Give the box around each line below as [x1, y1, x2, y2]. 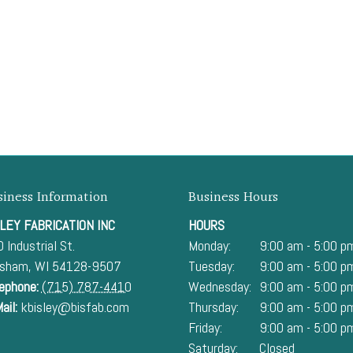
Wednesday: [188, 277, 251, 295]
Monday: [188, 236, 231, 255]
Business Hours [188, 186, 278, 209]
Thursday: [188, 298, 239, 316]
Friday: [188, 318, 222, 336]
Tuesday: [188, 257, 235, 275]
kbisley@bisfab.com [20, 298, 129, 316]
